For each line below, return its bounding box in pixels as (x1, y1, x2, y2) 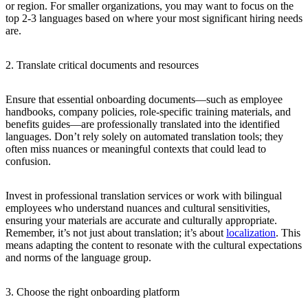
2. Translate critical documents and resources (5, 58, 199, 71)
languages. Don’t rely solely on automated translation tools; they (5, 130, 283, 142)
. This (276, 226, 300, 239)
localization (226, 226, 276, 239)
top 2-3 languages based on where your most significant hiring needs (5, 12, 302, 24)
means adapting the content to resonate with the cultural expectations (5, 239, 302, 251)
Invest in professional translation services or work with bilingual (5, 189, 282, 201)
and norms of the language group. (5, 251, 151, 263)
